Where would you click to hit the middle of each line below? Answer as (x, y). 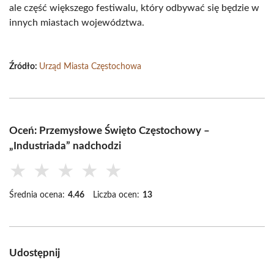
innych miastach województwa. (77, 23)
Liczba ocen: (116, 195)
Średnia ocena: (37, 195)
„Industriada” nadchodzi (65, 146)
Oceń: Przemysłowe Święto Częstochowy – (109, 131)
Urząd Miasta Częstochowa (90, 67)
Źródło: (24, 67)
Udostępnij (35, 253)
